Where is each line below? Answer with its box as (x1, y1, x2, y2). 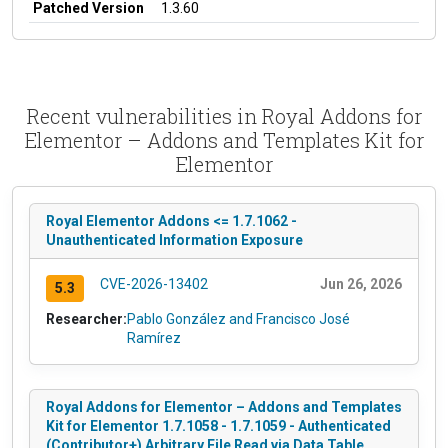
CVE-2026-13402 (99, 275, 208, 292)
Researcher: (46, 310, 127, 327)
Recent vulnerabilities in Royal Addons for (26, 102, 422, 129)
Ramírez (127, 329, 181, 346)
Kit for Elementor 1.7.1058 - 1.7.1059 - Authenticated (46, 417, 391, 434)
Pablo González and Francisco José (127, 310, 350, 327)
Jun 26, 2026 (320, 275, 402, 292)
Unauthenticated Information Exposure (46, 231, 303, 248)
